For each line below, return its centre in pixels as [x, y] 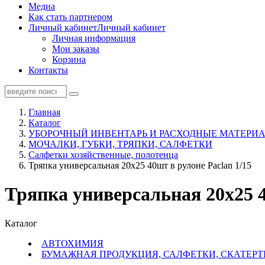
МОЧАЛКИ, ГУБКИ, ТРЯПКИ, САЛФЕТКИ [120, 144]
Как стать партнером [70, 17]
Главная [44, 112]
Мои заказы [76, 49]
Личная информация [94, 38]
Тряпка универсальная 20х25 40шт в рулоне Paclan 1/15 [140, 165]
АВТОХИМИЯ [72, 243]
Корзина [69, 59]
